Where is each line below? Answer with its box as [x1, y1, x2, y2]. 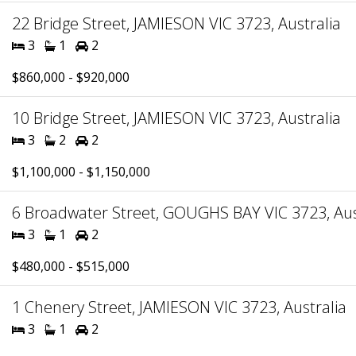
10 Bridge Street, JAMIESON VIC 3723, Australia [12, 107, 341, 129]
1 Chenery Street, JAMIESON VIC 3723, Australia [12, 296, 346, 318]
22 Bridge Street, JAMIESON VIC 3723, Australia [12, 13, 341, 34]
